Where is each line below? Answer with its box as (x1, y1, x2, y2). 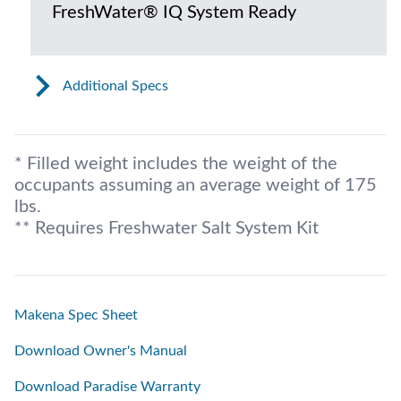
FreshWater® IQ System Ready (51, 4, 296, 22)
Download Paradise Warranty (14, 380, 200, 395)
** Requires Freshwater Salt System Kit (14, 219, 319, 238)
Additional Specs (62, 79, 168, 94)
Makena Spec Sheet (14, 308, 138, 323)
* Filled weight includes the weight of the (14, 155, 337, 174)
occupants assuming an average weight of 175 (14, 176, 377, 195)
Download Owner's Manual (14, 344, 187, 359)
